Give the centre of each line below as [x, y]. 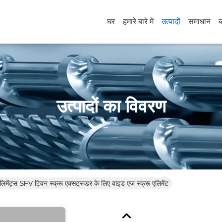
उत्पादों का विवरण [111, 106]
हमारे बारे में [138, 22]
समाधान [199, 22]
